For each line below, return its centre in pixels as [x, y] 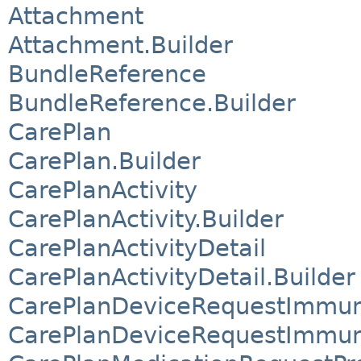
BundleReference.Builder [152, 103]
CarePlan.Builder [104, 161]
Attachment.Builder [120, 45]
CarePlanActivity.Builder [146, 219]
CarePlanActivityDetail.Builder [182, 277]
